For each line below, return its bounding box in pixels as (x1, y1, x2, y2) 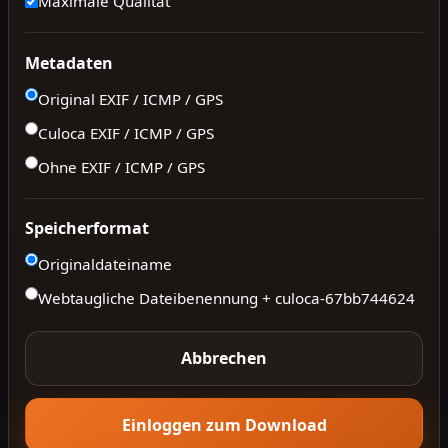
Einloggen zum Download (121, 413, 327, 436)
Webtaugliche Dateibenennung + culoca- (38, 288, 325, 309)
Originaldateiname (38, 254, 172, 275)
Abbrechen (181, 347, 267, 370)
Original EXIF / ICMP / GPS (38, 88, 223, 109)
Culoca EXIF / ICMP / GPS (38, 122, 214, 143)
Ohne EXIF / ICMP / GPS (38, 156, 205, 177)
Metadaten (25, 51, 113, 74)
